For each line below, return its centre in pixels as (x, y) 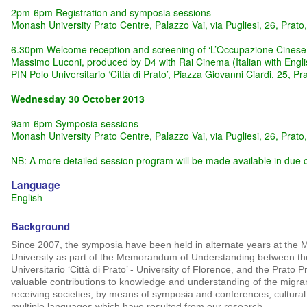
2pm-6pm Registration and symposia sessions (111, 12)
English (26, 197)
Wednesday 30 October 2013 (77, 98)
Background (40, 226)
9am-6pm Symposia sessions (74, 123)
